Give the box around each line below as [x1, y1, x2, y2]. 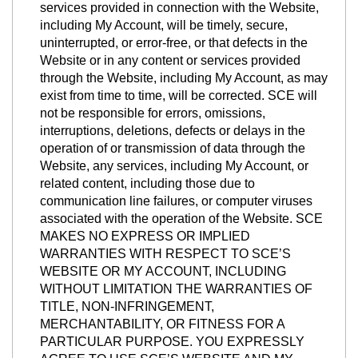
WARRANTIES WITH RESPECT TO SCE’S [40, 247, 291, 261]
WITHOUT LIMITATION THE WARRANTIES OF [40, 282, 312, 296]
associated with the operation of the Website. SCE [40, 212, 323, 226]
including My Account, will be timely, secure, [40, 18, 288, 33]
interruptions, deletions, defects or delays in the [40, 124, 305, 138]
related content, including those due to [40, 177, 255, 191]
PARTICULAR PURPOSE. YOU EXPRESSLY [40, 335, 304, 349]
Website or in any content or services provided [40, 54, 300, 68]
